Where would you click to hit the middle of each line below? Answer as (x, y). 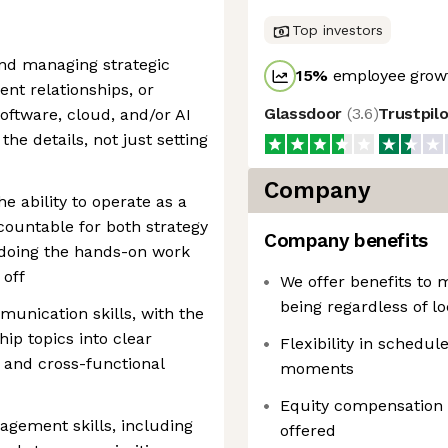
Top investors (337, 30)
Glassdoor (305, 113)
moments (317, 368)
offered (308, 430)
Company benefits (346, 240)
